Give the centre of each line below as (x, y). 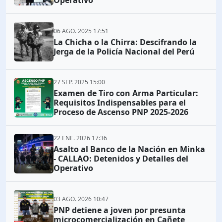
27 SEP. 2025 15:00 (79, 82)
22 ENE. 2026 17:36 (80, 138)
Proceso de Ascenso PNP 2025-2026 (121, 112)
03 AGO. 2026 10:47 (81, 199)
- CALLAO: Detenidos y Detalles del (121, 159)
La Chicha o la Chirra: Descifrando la (125, 42)
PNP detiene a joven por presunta (120, 210)
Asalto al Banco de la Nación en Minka (129, 149)
